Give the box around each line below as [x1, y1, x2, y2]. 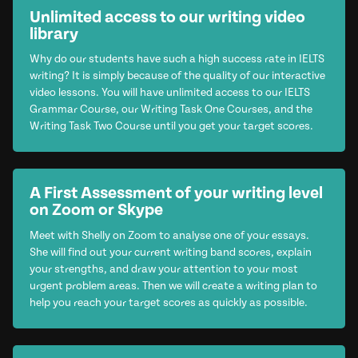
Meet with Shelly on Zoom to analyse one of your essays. [29, 229, 309, 242]
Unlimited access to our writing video [29, 7, 305, 27]
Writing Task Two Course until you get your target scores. [29, 120, 313, 133]
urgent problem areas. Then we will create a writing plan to [29, 279, 317, 292]
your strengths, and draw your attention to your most [29, 262, 298, 276]
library [29, 24, 78, 44]
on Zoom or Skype [29, 201, 163, 220]
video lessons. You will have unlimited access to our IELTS [29, 86, 310, 99]
